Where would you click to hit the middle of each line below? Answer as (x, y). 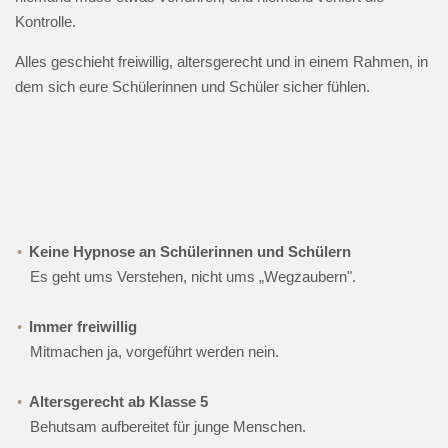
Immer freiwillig (83, 326)
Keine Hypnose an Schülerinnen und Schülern (190, 251)
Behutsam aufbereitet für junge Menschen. (168, 426)
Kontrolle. (45, 21)
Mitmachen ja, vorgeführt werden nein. (154, 351)
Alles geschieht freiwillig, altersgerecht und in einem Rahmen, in (221, 61)
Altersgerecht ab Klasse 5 (118, 401)
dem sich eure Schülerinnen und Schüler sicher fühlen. (192, 86)
